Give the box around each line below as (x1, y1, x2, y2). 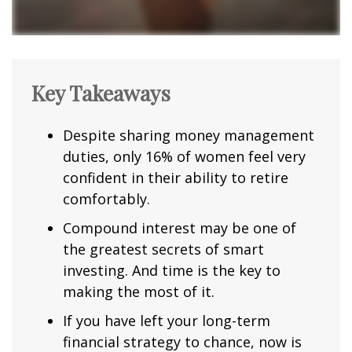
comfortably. (63, 189, 150, 209)
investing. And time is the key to (63, 261, 280, 280)
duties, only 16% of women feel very (63, 147, 306, 167)
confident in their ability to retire (63, 168, 288, 188)
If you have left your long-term (63, 311, 270, 331)
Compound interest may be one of (63, 218, 296, 238)
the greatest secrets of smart (63, 240, 264, 259)
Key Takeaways (31, 79, 170, 108)
